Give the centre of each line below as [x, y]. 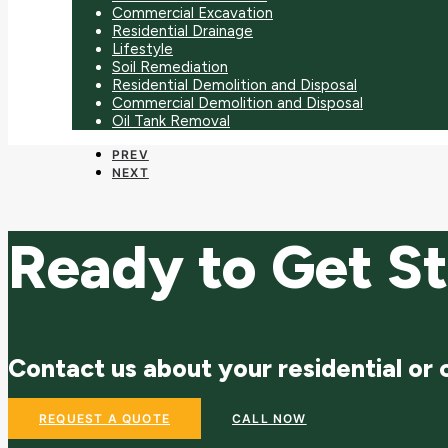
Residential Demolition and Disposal [234, 85]
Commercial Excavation [192, 13]
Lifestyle [142, 49]
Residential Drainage [182, 31]
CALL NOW [269, 418]
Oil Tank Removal [171, 121]
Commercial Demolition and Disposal [237, 103]
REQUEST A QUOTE [104, 418]
